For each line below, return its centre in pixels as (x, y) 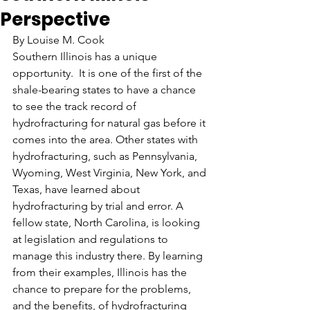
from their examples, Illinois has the (101, 272)
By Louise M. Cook (58, 40)
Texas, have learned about (77, 189)
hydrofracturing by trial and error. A (99, 206)
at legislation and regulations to (92, 239)
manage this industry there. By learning (109, 256)
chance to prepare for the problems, (103, 289)
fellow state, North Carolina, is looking (108, 222)
